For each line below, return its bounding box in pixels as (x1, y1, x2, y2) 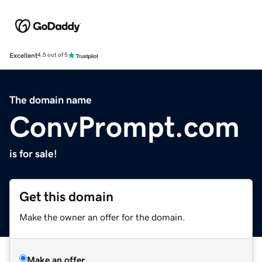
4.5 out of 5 (37, 52, 68, 58)
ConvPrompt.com (9, 112, 240, 142)
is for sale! (9, 148, 57, 159)
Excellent (9, 51, 37, 59)
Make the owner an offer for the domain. (19, 212, 185, 222)
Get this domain (19, 189, 113, 204)
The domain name (9, 94, 92, 105)
